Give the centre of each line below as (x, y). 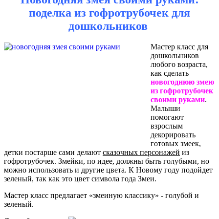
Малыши (165, 108)
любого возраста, (179, 64)
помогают (167, 117)
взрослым (167, 126)
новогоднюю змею (182, 82)
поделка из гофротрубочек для (109, 13)
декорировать (173, 135)
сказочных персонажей (141, 152)
